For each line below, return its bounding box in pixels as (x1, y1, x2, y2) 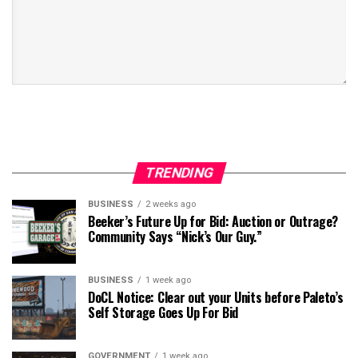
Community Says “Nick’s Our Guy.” (88, 227, 262, 247)
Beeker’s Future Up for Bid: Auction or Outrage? (88, 212, 338, 232)
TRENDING (142, 165, 216, 181)
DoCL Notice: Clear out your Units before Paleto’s (88, 288, 344, 308)
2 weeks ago (145, 199, 196, 210)
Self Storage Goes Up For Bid (88, 303, 239, 323)
